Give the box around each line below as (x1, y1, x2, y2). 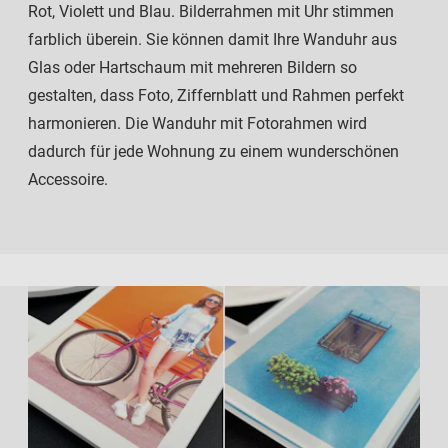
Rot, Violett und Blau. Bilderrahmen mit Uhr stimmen (28, 2, 394, 22)
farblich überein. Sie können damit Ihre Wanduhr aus (28, 30, 397, 50)
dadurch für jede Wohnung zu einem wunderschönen (28, 142, 399, 162)
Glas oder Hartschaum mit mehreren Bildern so (28, 58, 357, 78)
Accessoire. (28, 170, 108, 190)
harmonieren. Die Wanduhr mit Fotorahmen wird (28, 114, 367, 134)
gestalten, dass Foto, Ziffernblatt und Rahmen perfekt (28, 86, 404, 106)
